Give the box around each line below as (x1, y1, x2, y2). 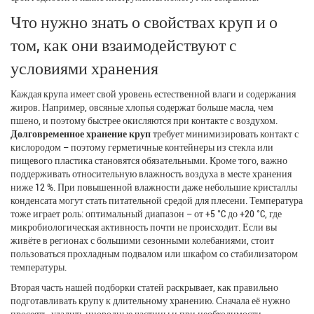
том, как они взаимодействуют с (11, 33, 237, 56)
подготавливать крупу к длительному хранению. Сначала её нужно (11, 293, 290, 307)
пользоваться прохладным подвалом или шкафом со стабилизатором (11, 246, 298, 260)
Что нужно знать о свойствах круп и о (11, 10, 278, 33)
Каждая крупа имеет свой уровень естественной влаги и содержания (11, 86, 296, 100)
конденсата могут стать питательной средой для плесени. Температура (11, 193, 303, 207)
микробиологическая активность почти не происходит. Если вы (11, 219, 277, 233)
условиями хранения (11, 56, 158, 79)
